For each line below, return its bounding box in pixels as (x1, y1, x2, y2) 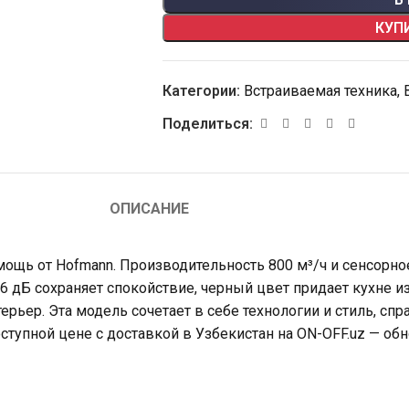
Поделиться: (162, 115, 253, 133)
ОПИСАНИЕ (109, 200, 189, 218)
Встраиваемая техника (243, 82, 397, 100)
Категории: (162, 82, 240, 100)
